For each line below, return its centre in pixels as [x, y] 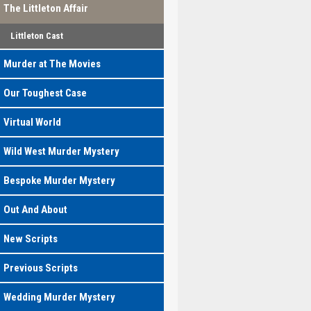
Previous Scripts [40, 268]
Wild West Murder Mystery [61, 151]
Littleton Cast [36, 36]
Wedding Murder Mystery [59, 297]
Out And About [35, 210]
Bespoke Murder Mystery [59, 180]
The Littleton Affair [45, 8]
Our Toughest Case [45, 93]
